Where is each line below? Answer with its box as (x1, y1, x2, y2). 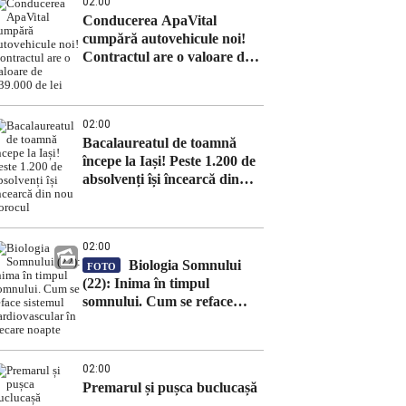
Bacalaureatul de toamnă (82, 135, 237, 150)
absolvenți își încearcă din (82, 171, 239, 187)
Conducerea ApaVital (82, 13, 217, 28)
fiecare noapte (82, 330, 169, 345)
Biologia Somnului (125, 257, 241, 273)
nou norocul (82, 189, 157, 205)
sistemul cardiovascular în (82, 312, 241, 327)
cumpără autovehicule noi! (82, 31, 246, 46)
